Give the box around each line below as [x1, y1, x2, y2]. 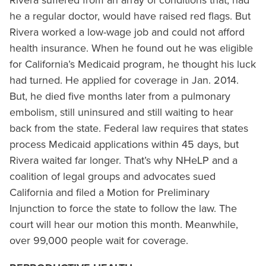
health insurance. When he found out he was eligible [9, 42, 253, 55]
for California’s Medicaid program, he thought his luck [9, 58, 256, 71]
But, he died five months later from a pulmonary [9, 90, 230, 103]
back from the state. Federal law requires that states [9, 122, 248, 135]
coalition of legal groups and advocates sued [9, 170, 216, 183]
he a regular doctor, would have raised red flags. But [9, 9, 251, 23]
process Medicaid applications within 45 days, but [9, 138, 239, 151]
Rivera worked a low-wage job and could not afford [9, 26, 245, 39]
